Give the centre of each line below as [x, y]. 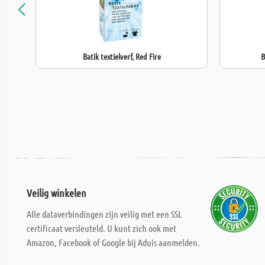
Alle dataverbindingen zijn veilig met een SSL [104, 214]
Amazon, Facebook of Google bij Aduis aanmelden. [113, 242]
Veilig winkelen [56, 193]
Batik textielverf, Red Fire [122, 56]
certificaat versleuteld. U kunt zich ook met [101, 228]
